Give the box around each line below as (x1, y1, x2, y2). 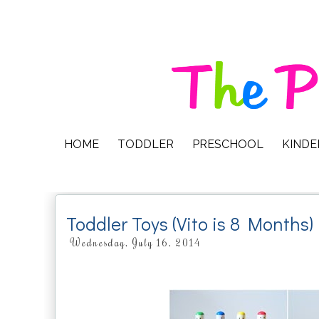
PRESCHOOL (192, 137, 263, 151)
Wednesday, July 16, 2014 (70, 236, 201, 249)
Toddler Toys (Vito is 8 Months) (66, 211, 313, 236)
